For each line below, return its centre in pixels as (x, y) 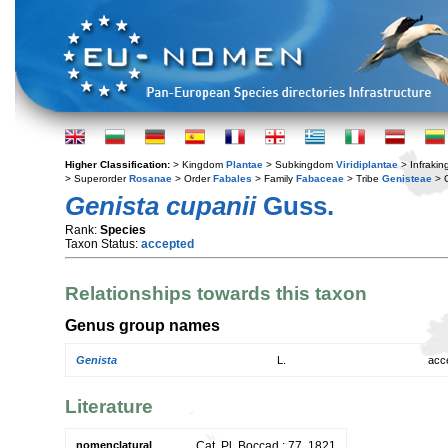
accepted (167, 244)
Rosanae (150, 178)
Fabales (232, 178)
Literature (109, 406)
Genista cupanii (160, 206)
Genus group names (142, 324)
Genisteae (407, 178)
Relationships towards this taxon (216, 294)
